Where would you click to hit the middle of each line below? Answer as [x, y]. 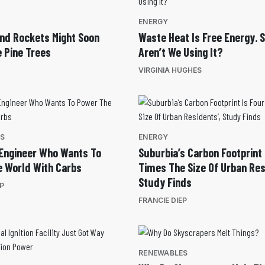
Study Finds [165, 182]
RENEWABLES [163, 253]
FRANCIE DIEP [163, 201]
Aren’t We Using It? [181, 52]
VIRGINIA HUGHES [170, 70]
